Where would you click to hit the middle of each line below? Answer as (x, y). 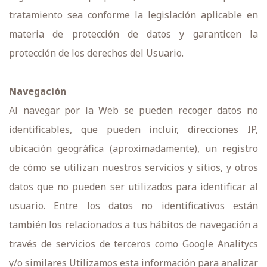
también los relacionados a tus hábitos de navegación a (133, 225)
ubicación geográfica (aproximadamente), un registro (133, 148)
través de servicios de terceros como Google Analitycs (133, 244)
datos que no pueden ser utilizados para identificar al (133, 187)
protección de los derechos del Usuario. (96, 53)
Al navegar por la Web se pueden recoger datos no (133, 110)
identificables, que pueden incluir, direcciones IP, (133, 129)
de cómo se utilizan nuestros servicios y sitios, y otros (133, 167)
